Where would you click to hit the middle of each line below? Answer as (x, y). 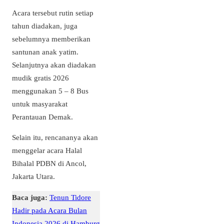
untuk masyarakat (40, 104)
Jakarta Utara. (33, 176)
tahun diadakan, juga (45, 26)
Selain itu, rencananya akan (55, 137)
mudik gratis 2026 (40, 78)
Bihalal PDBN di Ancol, (49, 163)
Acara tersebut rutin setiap (53, 13)
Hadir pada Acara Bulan (49, 210)
